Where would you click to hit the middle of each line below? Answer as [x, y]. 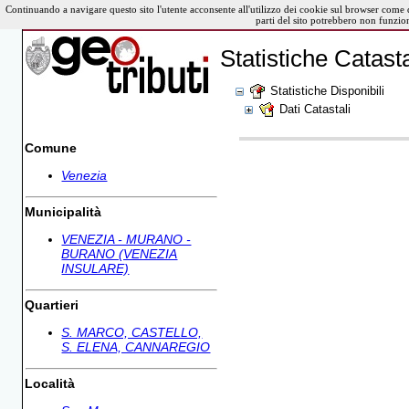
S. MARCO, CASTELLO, [132, 333]
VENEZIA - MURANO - [126, 240]
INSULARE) [95, 269]
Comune [51, 148]
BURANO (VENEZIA [120, 254]
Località [50, 383]
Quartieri [52, 304]
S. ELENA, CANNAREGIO [136, 347]
